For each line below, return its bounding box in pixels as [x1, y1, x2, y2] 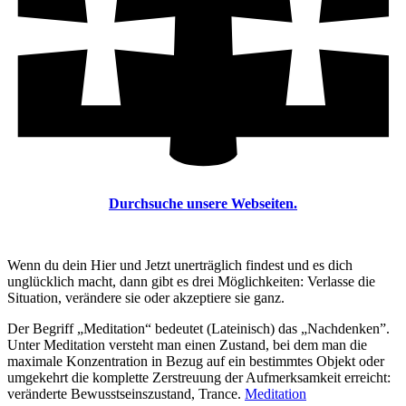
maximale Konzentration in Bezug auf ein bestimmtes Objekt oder [7, 353, 384, 369]
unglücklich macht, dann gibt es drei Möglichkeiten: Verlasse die [7, 273, 375, 289]
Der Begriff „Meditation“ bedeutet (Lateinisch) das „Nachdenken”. [7, 320, 390, 336]
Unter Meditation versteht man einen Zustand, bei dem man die [7, 336, 367, 353]
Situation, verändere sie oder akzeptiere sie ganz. [7, 289, 285, 305]
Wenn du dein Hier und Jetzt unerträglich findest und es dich [7, 256, 353, 273]
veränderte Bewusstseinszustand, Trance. [7, 385, 245, 401]
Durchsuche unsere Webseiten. [109, 195, 297, 211]
